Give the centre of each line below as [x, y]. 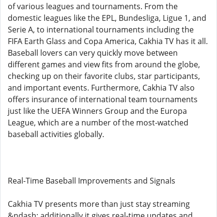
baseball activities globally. [56, 134]
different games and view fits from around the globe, [104, 64]
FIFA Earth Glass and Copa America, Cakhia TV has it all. [108, 41]
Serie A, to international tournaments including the [101, 30]
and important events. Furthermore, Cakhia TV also [101, 88]
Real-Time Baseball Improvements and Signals [92, 181]
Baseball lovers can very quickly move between [93, 53]
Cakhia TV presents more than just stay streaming [99, 204]
